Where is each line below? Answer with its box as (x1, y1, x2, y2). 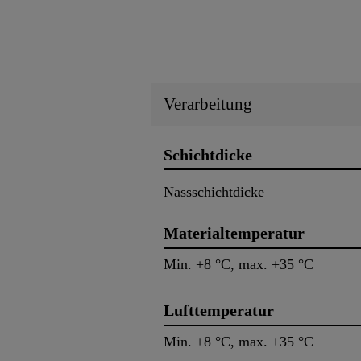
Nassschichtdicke (164, 184, 264, 201)
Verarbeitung (164, 93, 252, 114)
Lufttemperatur (164, 301, 274, 319)
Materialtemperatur (164, 224, 305, 243)
